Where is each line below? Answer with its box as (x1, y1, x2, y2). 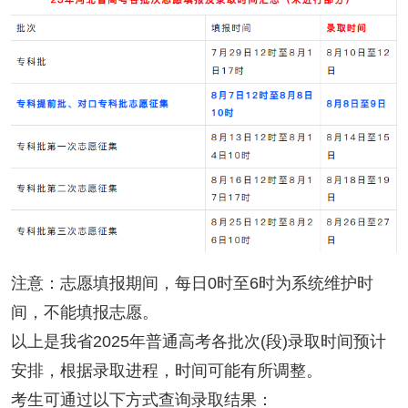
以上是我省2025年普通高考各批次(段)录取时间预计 (10, 331, 386, 351)
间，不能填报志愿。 (10, 302, 158, 321)
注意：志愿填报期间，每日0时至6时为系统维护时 (10, 273, 373, 292)
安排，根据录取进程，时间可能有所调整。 (10, 361, 322, 380)
